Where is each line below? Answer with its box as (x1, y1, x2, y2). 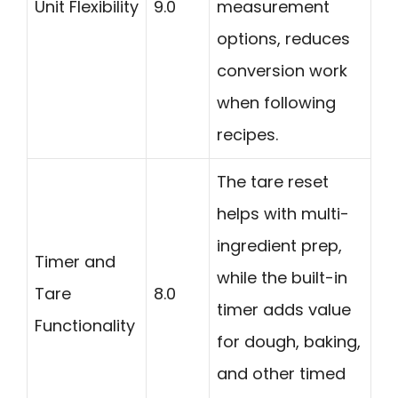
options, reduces (217, 27, 350, 50)
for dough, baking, (217, 330, 361, 353)
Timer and (35, 250, 115, 273)
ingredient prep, (217, 234, 342, 257)
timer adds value (217, 298, 351, 321)
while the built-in (217, 266, 347, 289)
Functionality (35, 314, 135, 337)
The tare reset (217, 170, 329, 193)
